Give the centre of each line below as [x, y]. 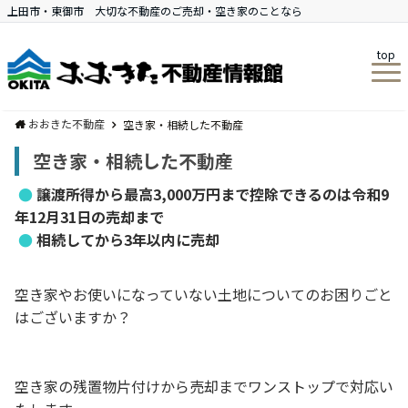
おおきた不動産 [66, 123]
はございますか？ [73, 317]
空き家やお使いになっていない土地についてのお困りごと [204, 294]
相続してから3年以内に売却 [126, 240]
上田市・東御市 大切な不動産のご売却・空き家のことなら [155, 10]
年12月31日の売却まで [89, 217]
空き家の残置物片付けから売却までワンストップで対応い [204, 386]
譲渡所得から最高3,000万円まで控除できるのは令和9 [213, 194]
